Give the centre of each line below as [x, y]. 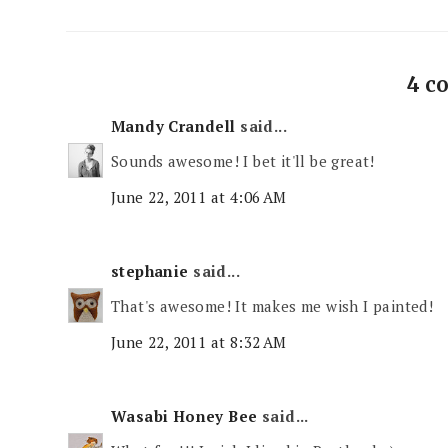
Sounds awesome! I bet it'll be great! [243, 161]
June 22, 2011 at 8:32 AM [199, 341]
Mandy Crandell [173, 125]
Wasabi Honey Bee [184, 415]
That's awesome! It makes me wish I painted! [272, 306]
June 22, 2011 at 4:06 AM [199, 196]
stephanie [150, 270]
